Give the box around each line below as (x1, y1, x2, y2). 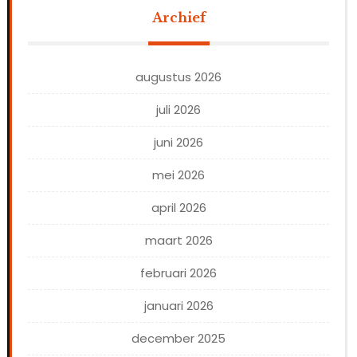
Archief (151, 10, 206, 26)
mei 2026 (152, 167, 205, 184)
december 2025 (131, 330, 226, 347)
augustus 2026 (135, 69, 222, 86)
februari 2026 (140, 265, 217, 282)
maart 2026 (144, 232, 213, 249)
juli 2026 (156, 101, 201, 119)
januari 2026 (143, 297, 214, 315)
